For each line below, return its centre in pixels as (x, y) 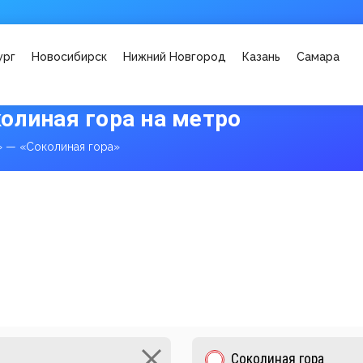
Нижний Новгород (175, 57)
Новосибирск (69, 57)
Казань (261, 57)
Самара (318, 57)
